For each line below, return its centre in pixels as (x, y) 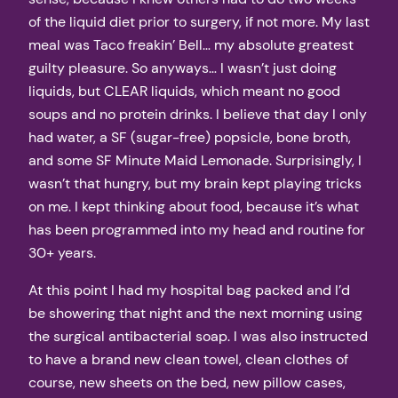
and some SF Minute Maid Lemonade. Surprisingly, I (195, 161)
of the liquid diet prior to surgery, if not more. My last (199, 22)
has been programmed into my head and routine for (197, 230)
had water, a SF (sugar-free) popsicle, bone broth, (190, 138)
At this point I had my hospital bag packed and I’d (189, 291)
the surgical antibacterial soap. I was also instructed (198, 337)
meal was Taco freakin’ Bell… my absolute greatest (191, 45)
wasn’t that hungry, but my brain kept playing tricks (195, 184)
